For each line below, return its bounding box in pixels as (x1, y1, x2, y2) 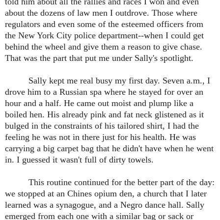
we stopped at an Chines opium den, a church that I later (5, 189, 207, 199)
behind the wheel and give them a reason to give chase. (5, 42, 202, 52)
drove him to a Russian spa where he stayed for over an (5, 87, 203, 97)
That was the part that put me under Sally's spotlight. (5, 53, 193, 63)
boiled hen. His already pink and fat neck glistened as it (5, 110, 204, 120)
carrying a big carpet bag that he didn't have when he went (5, 143, 214, 154)
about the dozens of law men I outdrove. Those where (5, 8, 197, 18)
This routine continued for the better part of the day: (28, 177, 215, 188)
